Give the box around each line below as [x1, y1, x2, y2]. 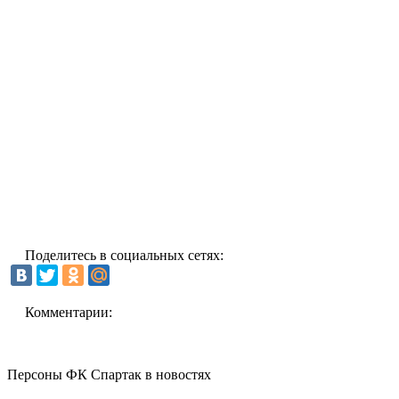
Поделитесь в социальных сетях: [25, 247, 224, 263]
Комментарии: [25, 304, 112, 320]
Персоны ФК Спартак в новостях [7, 366, 211, 382]
